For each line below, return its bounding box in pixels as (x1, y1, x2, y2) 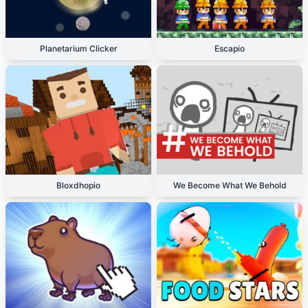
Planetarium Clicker (39, 43, 118, 54)
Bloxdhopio (56, 180, 100, 190)
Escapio (214, 43, 245, 54)
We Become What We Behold (173, 180, 287, 190)
